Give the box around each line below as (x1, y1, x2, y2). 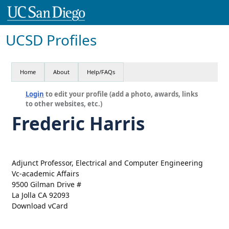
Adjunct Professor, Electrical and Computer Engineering (11, 157, 203, 168)
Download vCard (11, 200, 68, 211)
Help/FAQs (87, 67, 116, 76)
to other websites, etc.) (26, 99, 103, 108)
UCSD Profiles (6, 30, 97, 50)
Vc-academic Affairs (11, 168, 79, 178)
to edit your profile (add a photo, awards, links (44, 89, 198, 99)
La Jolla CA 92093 (11, 190, 70, 200)
